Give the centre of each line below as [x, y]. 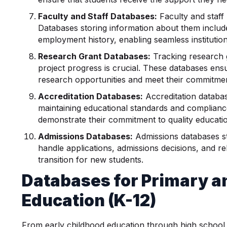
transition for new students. [91, 160]
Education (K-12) [89, 200]
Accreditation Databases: [91, 96]
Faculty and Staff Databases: [98, 16]
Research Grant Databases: [94, 56]
